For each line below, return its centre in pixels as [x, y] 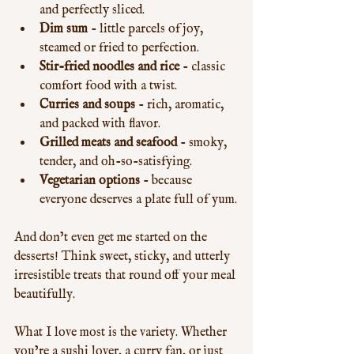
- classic [204, 67]
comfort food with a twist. [108, 86]
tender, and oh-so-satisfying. [116, 162]
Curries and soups [87, 105]
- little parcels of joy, [147, 29]
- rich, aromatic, [181, 105]
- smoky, [203, 143]
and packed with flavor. [100, 124]
